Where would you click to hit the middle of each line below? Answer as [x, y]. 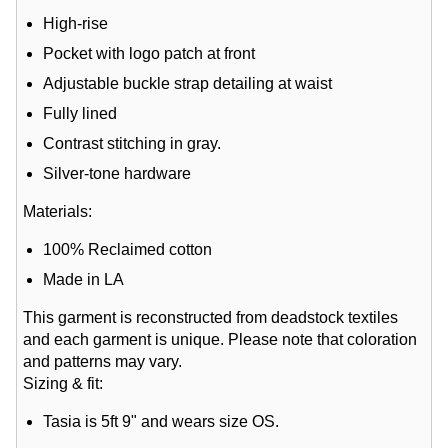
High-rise [76, 24]
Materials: [58, 212]
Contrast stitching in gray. [132, 144]
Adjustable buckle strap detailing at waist [190, 84]
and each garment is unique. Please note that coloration [220, 340]
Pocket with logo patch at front [149, 54]
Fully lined [80, 114]
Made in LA [84, 280]
